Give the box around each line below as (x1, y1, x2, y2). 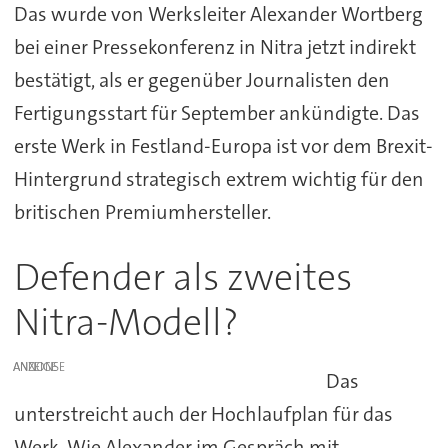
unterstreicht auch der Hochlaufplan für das (13, 401, 393, 428)
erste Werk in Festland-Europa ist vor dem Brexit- (13, 133, 433, 160)
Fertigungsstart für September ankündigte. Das (13, 100, 420, 127)
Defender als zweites (13, 252, 352, 302)
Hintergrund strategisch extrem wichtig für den (13, 166, 424, 193)
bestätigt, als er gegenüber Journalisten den (13, 67, 390, 94)
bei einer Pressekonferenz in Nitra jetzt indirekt (13, 34, 416, 61)
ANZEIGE (13, 359, 58, 376)
